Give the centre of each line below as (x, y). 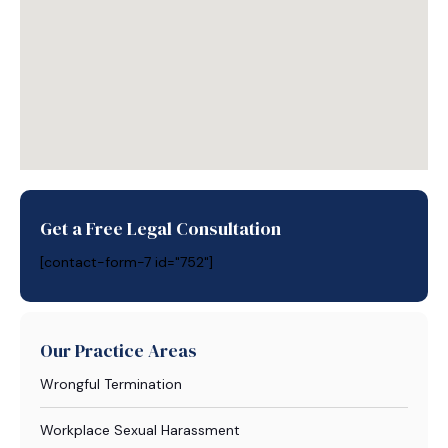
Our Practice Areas (118, 350)
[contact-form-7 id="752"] (126, 262)
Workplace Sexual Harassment (140, 430)
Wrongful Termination (111, 384)
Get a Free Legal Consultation (160, 228)
